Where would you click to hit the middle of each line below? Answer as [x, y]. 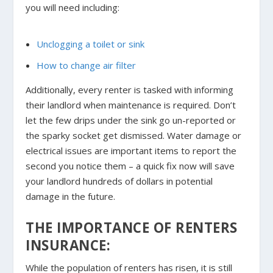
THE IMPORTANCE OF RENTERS [132, 228]
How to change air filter [86, 66]
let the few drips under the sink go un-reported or [131, 120]
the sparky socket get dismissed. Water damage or [134, 136]
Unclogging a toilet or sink [90, 44]
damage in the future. [71, 197]
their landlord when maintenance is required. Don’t [131, 105]
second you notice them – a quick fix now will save [130, 166]
